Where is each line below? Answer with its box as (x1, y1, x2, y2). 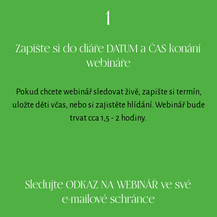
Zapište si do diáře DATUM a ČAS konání (15, 43, 201, 56)
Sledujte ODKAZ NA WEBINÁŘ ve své (25, 179, 191, 192)
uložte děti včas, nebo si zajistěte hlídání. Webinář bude (12, 101, 205, 110)
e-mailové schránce (62, 194, 155, 206)
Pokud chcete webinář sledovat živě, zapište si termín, (15, 88, 201, 97)
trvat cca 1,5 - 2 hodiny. (69, 114, 148, 123)
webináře (86, 58, 130, 70)
